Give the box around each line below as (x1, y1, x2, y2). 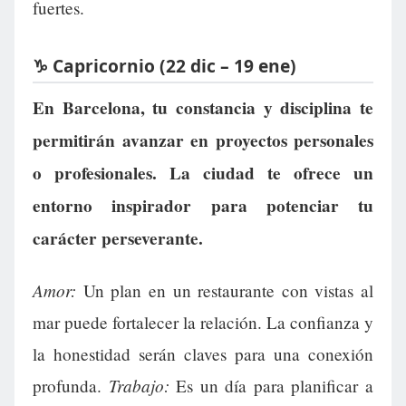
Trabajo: (108, 373, 169, 398)
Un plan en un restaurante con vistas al (76, 279, 373, 303)
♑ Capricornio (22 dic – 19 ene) (33, 53, 296, 78)
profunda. (33, 374, 109, 398)
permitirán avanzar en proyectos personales (33, 128, 373, 154)
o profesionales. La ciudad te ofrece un (33, 160, 373, 187)
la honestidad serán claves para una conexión (33, 343, 373, 366)
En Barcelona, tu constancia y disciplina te (33, 95, 373, 121)
